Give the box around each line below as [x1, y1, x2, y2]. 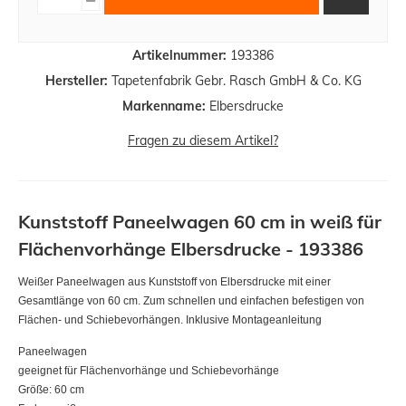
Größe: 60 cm [18, 382, 84, 396]
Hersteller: [44, 72, 108, 89]
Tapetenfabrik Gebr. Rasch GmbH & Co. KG [107, 72, 362, 89]
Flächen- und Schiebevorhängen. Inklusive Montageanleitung [18, 313, 322, 326]
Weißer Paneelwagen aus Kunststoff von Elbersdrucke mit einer [18, 275, 331, 288]
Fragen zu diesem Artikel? [128, 131, 278, 149]
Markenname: [122, 97, 206, 114]
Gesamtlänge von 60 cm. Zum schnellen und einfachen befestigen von [18, 294, 364, 307]
